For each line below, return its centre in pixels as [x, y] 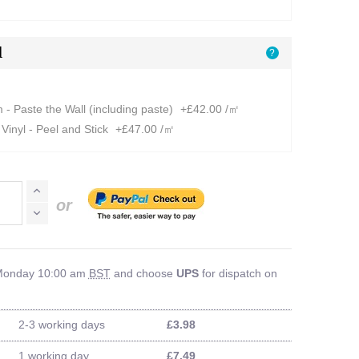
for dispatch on [238, 273]
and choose [143, 273]
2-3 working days [62, 324]
